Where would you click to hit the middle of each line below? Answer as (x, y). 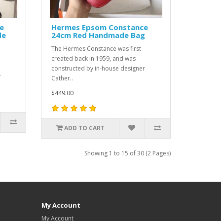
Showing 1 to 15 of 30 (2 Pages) (128, 153)
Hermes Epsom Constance (100, 27)
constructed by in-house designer (98, 68)
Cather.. (62, 78)
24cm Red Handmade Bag (98, 35)
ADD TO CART (84, 128)
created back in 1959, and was (94, 58)
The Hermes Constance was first (96, 49)
